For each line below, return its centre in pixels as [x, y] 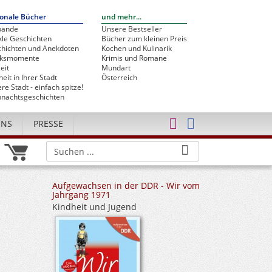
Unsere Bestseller [132, 29]
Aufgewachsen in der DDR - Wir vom [126, 185]
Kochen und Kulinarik [137, 48]
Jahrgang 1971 [81, 195]
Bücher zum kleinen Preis [144, 39]
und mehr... [121, 17]
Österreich [119, 77]
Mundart [116, 68]
